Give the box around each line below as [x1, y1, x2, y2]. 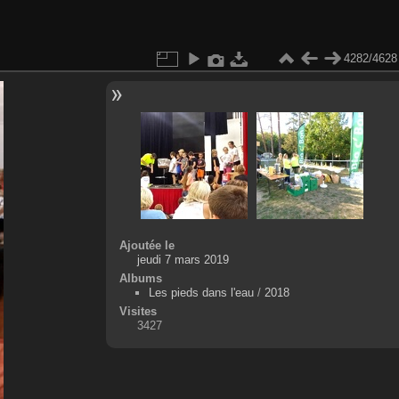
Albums [118, 271, 162, 285]
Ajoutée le [118, 238, 175, 252]
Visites [118, 304, 157, 318]
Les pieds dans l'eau [148, 285, 254, 299]
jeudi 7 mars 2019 [136, 252, 229, 266]
